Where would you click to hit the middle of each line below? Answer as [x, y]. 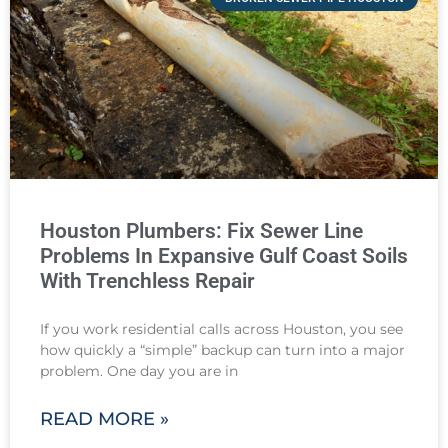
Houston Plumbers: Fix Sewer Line [201, 230]
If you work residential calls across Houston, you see [221, 328]
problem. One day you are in [139, 370]
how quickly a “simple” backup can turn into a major [222, 349]
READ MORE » [104, 418]
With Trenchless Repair [147, 280]
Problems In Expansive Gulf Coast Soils [224, 255]
